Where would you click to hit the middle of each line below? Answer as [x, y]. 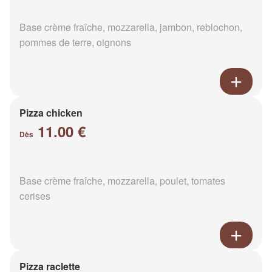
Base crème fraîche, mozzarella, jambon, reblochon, [131, 27]
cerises [35, 195]
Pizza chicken [51, 112]
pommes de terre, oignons [75, 42]
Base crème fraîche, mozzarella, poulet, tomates [122, 180]
